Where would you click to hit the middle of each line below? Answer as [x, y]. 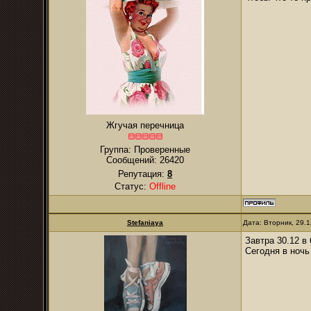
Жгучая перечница [145, 125]
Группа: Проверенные [145, 150]
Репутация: [143, 174]
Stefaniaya [145, 222]
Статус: [132, 186]
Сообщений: [133, 160]
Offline [162, 186]
